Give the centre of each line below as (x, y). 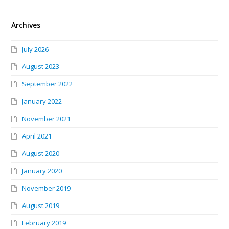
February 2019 (44, 223)
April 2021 (37, 136)
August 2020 (41, 153)
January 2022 (42, 101)
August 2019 (41, 205)
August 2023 (41, 66)
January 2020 (42, 170)
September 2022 (48, 84)
